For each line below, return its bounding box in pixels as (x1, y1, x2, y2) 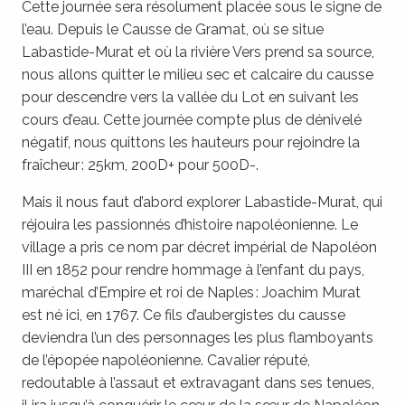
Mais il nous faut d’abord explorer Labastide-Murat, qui (22, 193, 382, 211)
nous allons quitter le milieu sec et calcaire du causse (22, 65, 373, 83)
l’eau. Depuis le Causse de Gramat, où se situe (22, 20, 324, 38)
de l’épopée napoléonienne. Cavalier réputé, (22, 351, 310, 369)
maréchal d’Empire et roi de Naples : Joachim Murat (22, 283, 361, 301)
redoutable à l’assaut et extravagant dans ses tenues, (22, 373, 374, 391)
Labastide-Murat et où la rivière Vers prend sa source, (22, 42, 374, 61)
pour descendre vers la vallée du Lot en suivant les (22, 88, 359, 106)
